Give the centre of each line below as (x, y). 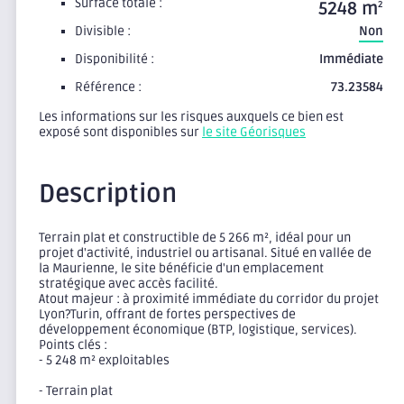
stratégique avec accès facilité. (129, 284)
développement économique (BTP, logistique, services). (198, 330)
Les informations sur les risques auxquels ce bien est (191, 116)
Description (108, 193)
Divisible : (103, 31)
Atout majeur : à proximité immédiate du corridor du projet (209, 299)
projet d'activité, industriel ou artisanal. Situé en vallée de (205, 253)
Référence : (108, 87)
